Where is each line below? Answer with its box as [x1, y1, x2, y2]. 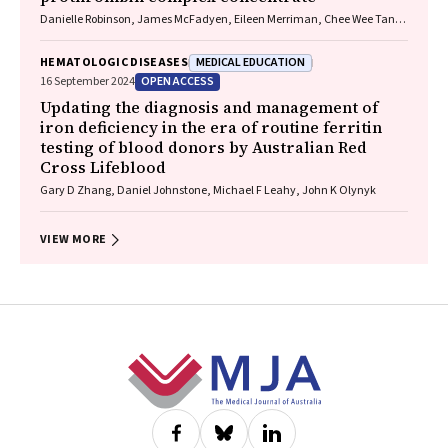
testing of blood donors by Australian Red [40, 136, 367, 158]
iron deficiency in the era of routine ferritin [40, 116, 382, 138]
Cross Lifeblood [40, 156, 166, 178]
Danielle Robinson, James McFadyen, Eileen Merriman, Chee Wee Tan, [40, 11, 399, 28]
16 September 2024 [40, 73, 135, 90]
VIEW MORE [40, 231, 107, 248]
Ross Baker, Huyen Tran [40, 27, 159, 44]
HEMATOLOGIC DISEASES [40, 54, 189, 71]
